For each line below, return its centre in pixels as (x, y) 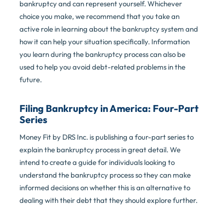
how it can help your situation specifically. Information (105, 42)
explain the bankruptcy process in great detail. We (100, 150)
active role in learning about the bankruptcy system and (109, 29)
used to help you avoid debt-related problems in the (102, 67)
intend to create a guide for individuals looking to (97, 163)
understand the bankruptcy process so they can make (105, 175)
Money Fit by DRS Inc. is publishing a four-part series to (107, 137)
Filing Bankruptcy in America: (86, 109)
